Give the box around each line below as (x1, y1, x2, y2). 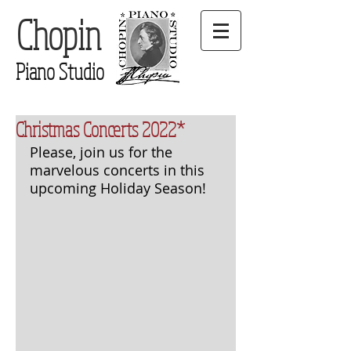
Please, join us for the (30, 143, 176, 161)
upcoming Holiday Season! (30, 179, 206, 197)
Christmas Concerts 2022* (16, 116, 185, 142)
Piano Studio (16, 57, 104, 85)
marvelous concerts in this (30, 161, 208, 179)
